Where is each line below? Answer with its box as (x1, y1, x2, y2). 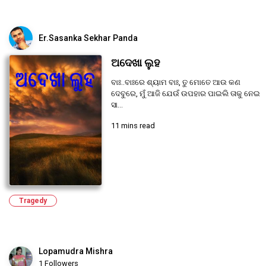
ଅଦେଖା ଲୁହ (110, 57, 160, 69)
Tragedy (19, 196, 47, 205)
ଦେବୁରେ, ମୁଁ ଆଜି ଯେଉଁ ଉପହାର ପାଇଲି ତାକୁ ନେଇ (110, 89, 260, 99)
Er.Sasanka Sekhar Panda (39, 33, 138, 43)
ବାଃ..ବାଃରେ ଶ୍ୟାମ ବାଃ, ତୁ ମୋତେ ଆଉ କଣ (110, 78, 240, 87)
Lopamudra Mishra (39, 246, 113, 256)
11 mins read (110, 121, 155, 131)
